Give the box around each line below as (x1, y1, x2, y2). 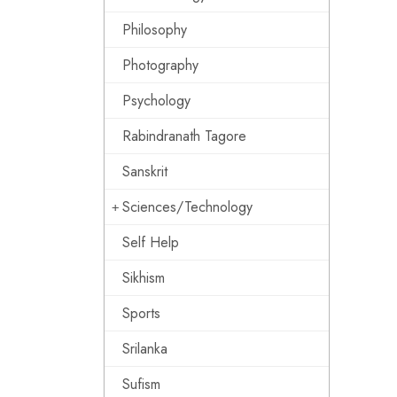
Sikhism (122, 268, 165, 288)
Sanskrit (122, 161, 167, 182)
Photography (122, 55, 198, 75)
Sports (122, 303, 160, 323)
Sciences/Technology (122, 197, 253, 217)
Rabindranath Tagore (122, 126, 246, 146)
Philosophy (122, 19, 187, 40)
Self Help (122, 232, 179, 253)
